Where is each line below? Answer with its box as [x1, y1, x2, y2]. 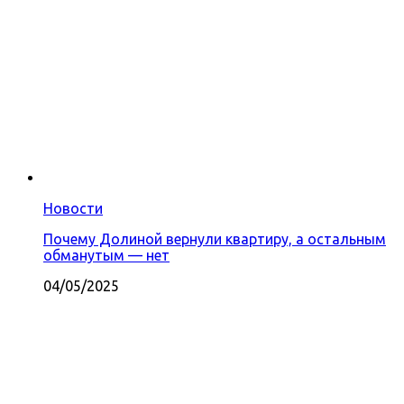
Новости [43, 200, 103, 217]
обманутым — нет [43, 247, 170, 264]
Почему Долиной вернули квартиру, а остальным [43, 231, 386, 248]
